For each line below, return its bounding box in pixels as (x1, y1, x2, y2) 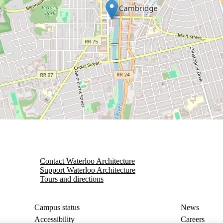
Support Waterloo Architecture (40, 166, 135, 174)
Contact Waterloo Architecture (40, 157, 135, 165)
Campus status (34, 203, 80, 212)
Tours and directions (40, 175, 104, 183)
